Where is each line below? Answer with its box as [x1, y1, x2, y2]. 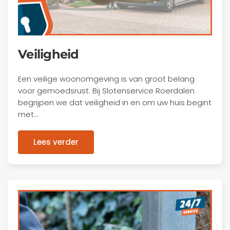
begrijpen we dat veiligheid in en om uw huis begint [18, 97, 212, 108]
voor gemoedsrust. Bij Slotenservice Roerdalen [18, 85, 195, 96]
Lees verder [33, 137, 79, 147]
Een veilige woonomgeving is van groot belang [18, 73, 195, 84]
